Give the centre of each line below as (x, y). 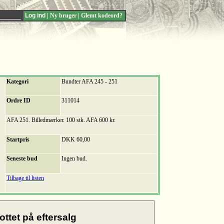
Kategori (17, 82)
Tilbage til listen (25, 178)
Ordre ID (18, 101)
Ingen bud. (74, 159)
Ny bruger (63, 15)
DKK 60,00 (76, 140)
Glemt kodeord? (102, 15)
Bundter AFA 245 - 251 (89, 82)
